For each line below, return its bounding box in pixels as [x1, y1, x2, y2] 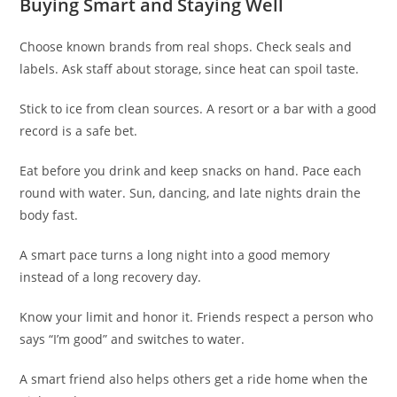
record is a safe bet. [19, 121, 138, 139]
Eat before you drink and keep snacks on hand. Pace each [19, 161, 362, 179]
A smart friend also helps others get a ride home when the [19, 370, 369, 387]
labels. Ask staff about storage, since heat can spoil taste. [19, 59, 360, 77]
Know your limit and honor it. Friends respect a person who [19, 307, 374, 325]
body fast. [19, 206, 79, 223]
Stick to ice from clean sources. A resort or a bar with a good [19, 99, 378, 117]
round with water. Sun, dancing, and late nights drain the [19, 183, 362, 201]
